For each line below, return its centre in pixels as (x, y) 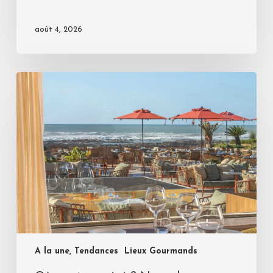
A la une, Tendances (76, 252)
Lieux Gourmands (161, 252)
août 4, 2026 (58, 30)
